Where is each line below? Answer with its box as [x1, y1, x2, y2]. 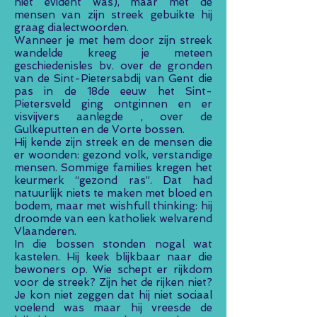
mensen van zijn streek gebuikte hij [14, 8, 212, 21]
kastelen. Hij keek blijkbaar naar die [14, 250, 212, 263]
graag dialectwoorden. [14, 21, 129, 34]
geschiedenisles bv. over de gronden [14, 59, 212, 72]
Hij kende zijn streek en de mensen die [14, 136, 212, 149]
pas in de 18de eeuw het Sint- [14, 85, 212, 98]
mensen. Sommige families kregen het [14, 161, 212, 174]
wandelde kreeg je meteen [14, 47, 212, 59]
